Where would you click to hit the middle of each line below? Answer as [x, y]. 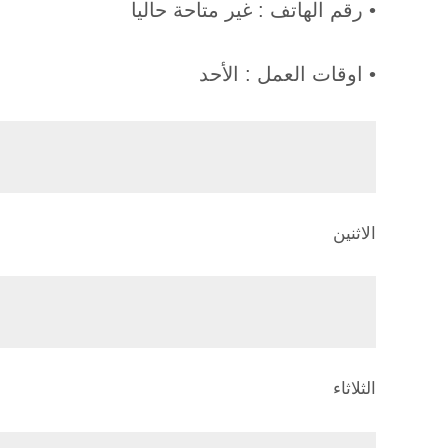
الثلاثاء [354, 389]
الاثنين [354, 233]
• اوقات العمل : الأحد [287, 73]
